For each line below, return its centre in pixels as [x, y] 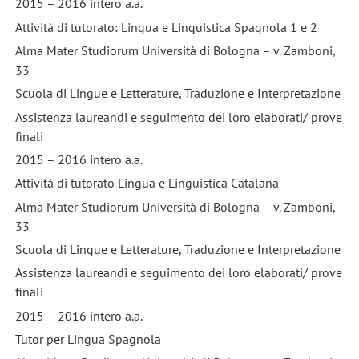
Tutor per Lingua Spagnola [88, 339]
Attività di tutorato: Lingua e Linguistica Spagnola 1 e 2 [166, 27]
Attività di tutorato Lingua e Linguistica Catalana [147, 183]
